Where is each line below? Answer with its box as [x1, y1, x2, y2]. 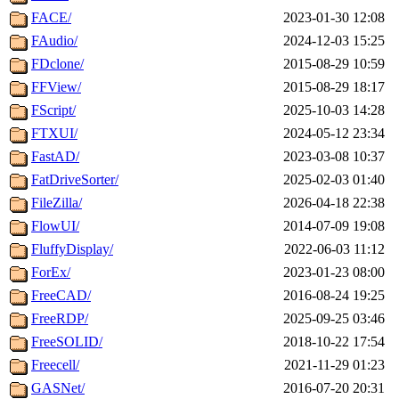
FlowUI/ [31, 218, 79, 234]
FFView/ [31, 79, 81, 95]
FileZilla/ [31, 195, 82, 211]
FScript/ [31, 102, 76, 118]
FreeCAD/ [31, 288, 91, 304]
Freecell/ [31, 357, 79, 373]
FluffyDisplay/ [31, 241, 113, 257]
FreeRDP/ [31, 311, 88, 327]
